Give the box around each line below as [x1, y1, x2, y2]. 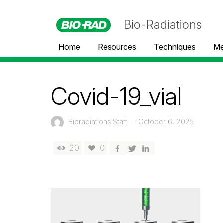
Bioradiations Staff [66, 117, 129, 126]
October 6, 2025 [138, 117, 194, 126]
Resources [98, 42, 136, 52]
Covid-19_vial [51, 82, 182, 111]
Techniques [154, 42, 196, 52]
